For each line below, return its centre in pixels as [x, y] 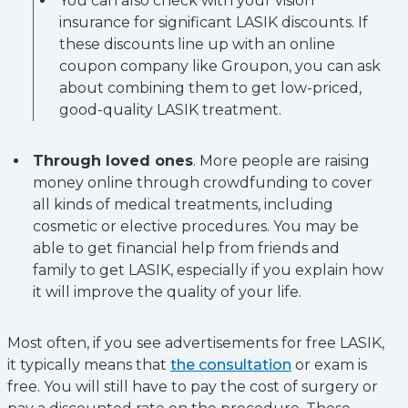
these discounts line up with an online [197, 44]
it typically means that [89, 365]
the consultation [231, 365]
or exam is [329, 365]
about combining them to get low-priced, [210, 88]
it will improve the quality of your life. [167, 292]
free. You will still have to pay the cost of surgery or [193, 387]
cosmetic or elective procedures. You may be [196, 226]
